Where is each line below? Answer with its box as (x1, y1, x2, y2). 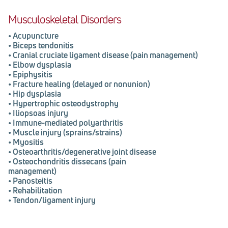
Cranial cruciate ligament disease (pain (13, 49, 150, 61)
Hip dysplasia (13, 88, 61, 99)
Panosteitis (13, 175, 52, 186)
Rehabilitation (13, 184, 62, 196)
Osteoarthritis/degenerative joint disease (13, 146, 156, 157)
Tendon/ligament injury (13, 194, 96, 206)
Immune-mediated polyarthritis (13, 117, 123, 128)
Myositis (13, 136, 44, 148)
